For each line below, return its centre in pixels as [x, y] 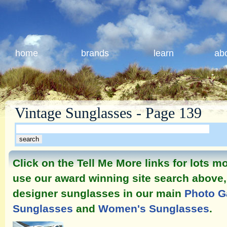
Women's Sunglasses [154, 209]
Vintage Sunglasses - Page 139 [108, 113]
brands [95, 53]
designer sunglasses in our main [99, 194]
